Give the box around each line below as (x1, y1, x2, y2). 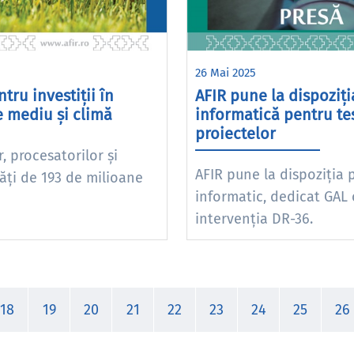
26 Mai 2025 (195, 66, 256, 80)
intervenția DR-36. (195, 210, 313, 228)
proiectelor (195, 124, 276, 143)
